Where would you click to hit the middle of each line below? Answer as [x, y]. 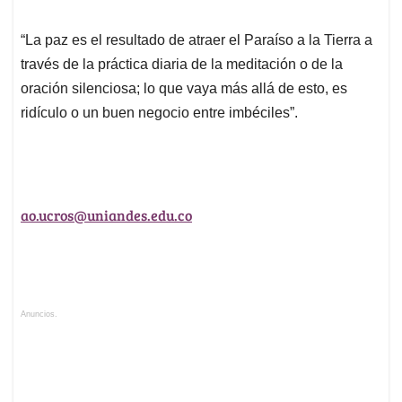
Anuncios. [39, 315]
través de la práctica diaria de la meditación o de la [182, 65]
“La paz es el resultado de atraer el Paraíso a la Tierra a [197, 40]
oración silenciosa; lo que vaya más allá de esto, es [184, 89]
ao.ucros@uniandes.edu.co [106, 215]
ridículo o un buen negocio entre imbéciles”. [159, 113]
